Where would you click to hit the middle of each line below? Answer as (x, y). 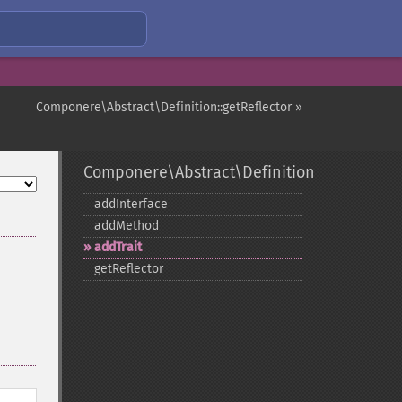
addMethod (126, 226)
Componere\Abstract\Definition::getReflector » (169, 107)
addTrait (118, 247)
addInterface (131, 204)
